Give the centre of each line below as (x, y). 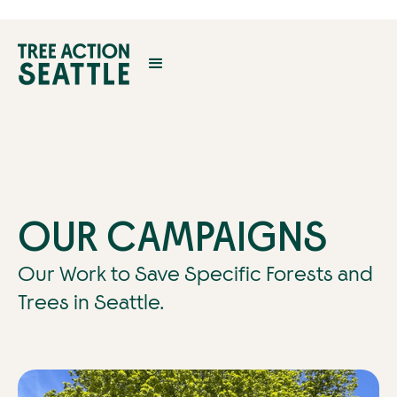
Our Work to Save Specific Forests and (195, 274)
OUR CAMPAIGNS (173, 237)
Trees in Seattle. (91, 302)
